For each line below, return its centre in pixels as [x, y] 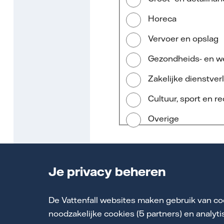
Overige [163, 118]
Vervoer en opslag [183, 38]
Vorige [156, 178]
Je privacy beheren [107, 171]
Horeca [162, 18]
